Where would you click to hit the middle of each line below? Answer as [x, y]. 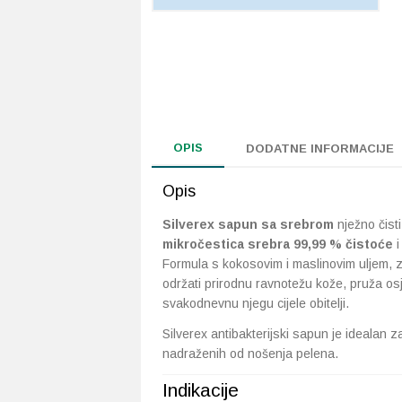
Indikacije [201, 390]
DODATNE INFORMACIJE [320, 149]
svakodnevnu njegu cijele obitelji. [256, 303]
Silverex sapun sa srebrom [248, 224]
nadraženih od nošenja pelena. [250, 354]
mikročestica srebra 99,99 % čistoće [278, 244]
